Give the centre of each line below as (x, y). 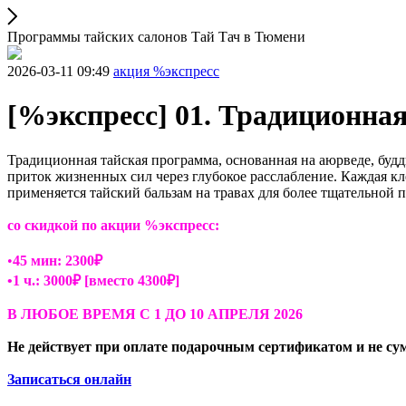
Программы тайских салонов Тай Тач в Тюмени (156, 37)
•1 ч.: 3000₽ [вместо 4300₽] (93, 280)
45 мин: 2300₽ (58, 260)
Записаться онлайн (69, 379)
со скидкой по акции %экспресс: (113, 225)
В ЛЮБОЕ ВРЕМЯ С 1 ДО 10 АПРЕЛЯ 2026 (155, 314)
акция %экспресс (166, 71)
